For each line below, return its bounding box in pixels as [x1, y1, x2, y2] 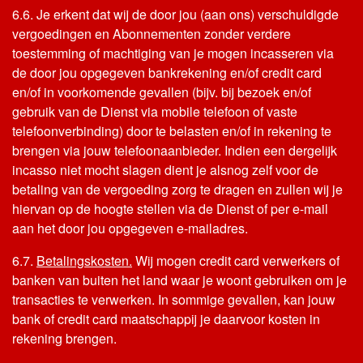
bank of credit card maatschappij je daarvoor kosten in [12, 310, 320, 328]
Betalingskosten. [36, 251, 132, 270]
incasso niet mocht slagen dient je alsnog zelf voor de [12, 160, 318, 179]
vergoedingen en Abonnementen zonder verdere [12, 24, 291, 43]
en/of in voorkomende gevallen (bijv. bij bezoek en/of [12, 83, 311, 101]
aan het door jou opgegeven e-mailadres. [12, 219, 248, 237]
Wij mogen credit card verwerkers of [132, 251, 340, 270]
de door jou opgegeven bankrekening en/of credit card [12, 63, 322, 82]
